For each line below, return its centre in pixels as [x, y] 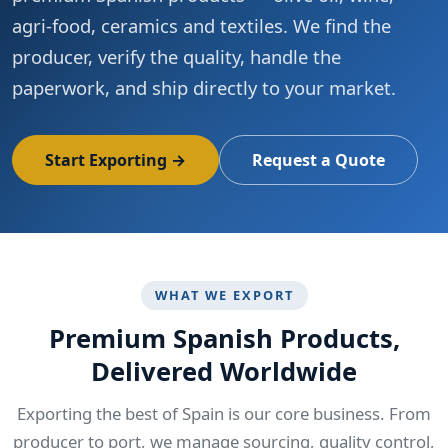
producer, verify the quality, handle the [176, 57]
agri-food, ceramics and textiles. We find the [201, 26]
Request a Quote [318, 160]
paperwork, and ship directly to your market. [204, 88]
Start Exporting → [115, 160]
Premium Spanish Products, [224, 339]
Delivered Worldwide [224, 372]
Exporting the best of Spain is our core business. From [224, 414]
